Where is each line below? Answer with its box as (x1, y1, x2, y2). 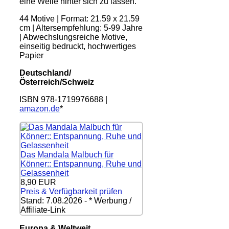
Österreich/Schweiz (19, 78, 94, 87)
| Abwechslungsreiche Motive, (19, 33, 127, 42)
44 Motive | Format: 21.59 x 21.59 (19, 14, 140, 24)
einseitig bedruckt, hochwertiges (19, 42, 136, 51)
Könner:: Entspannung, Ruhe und (20, 159, 142, 169)
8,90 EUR (20, 178, 56, 187)
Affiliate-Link (20, 205, 65, 215)
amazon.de (19, 104, 60, 113)
